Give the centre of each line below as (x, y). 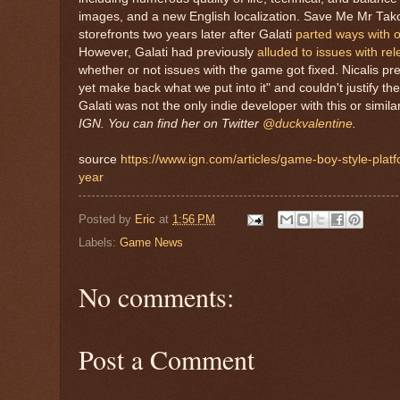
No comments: (156, 297)
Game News (151, 243)
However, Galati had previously (168, 52)
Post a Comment (167, 359)
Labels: (99, 243)
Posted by (107, 219)
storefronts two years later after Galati (187, 34)
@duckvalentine (308, 123)
